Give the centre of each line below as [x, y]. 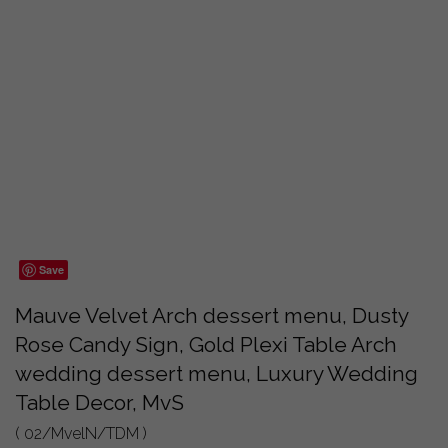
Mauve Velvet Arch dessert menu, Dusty [211, 316]
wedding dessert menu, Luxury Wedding [216, 374]
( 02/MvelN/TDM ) [81, 434]
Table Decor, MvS [99, 403]
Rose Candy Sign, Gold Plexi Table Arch [206, 345]
